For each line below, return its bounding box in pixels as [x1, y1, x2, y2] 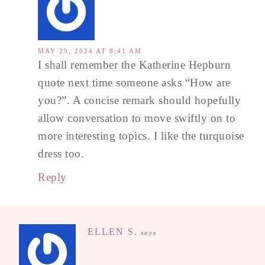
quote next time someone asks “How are [38, 76, 231, 89]
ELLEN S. [88, 226, 138, 237]
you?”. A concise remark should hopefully [38, 93, 241, 106]
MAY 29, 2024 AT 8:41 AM [38, 47, 142, 54]
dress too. [38, 147, 84, 160]
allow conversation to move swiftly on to [38, 111, 235, 124]
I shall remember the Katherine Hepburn [38, 58, 231, 71]
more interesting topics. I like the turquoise [38, 129, 244, 142]
